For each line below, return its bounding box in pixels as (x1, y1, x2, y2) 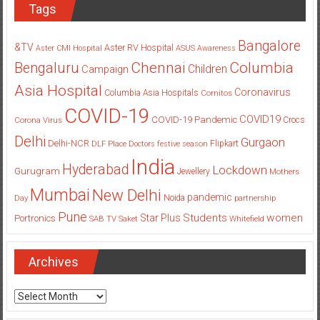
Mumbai (29, 184, 90, 205)
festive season (156, 139, 208, 149)
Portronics (14, 212, 56, 224)
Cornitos (200, 87, 232, 98)
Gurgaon (240, 134, 285, 149)
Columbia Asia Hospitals (104, 87, 199, 98)
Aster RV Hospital (104, 41, 174, 53)
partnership (234, 192, 276, 203)
